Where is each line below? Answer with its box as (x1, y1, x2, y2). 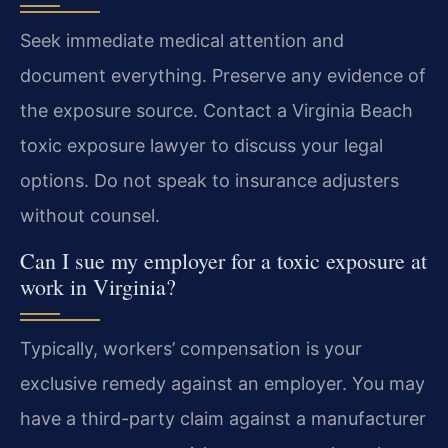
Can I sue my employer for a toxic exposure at (20, 245, 427, 275)
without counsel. (20, 205, 160, 227)
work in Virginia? (20, 271, 176, 301)
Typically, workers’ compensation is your (20, 337, 362, 359)
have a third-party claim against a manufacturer (20, 407, 426, 429)
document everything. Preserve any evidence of (20, 65, 426, 87)
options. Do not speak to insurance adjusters (20, 170, 399, 192)
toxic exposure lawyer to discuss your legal (20, 135, 383, 157)
